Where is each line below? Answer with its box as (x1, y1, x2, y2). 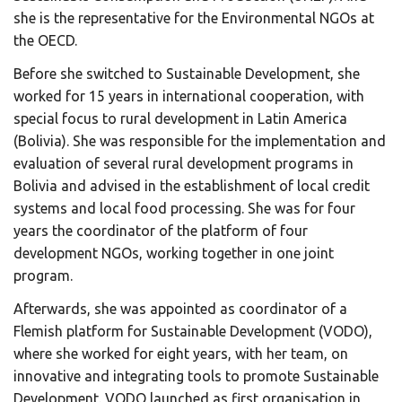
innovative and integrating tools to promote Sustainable (13, 368, 379, 384)
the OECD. (13, 32, 77, 48)
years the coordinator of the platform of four (13, 223, 308, 239)
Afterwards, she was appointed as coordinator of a (13, 301, 347, 317)
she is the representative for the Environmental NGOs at (13, 10, 374, 26)
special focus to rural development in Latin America (13, 110, 347, 127)
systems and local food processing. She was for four (13, 200, 355, 216)
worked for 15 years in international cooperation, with (13, 88, 364, 104)
